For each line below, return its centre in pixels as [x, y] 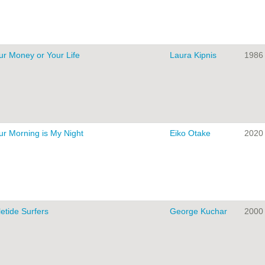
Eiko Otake [190, 133]
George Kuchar [198, 211]
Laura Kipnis [193, 55]
